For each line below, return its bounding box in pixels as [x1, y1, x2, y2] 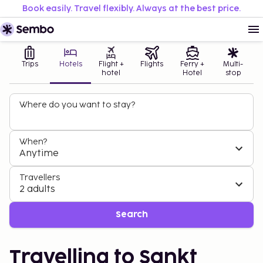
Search [115, 211, 148, 218]
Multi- [223, 60, 244, 69]
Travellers [19, 173, 60, 183]
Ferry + [180, 60, 205, 69]
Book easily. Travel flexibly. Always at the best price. [22, 4, 241, 14]
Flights [140, 60, 164, 69]
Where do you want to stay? [19, 100, 135, 110]
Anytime [19, 148, 59, 159]
